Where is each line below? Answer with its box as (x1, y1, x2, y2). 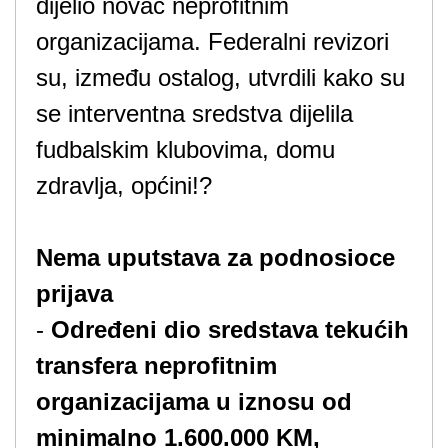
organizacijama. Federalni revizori (36, 28, 389, 55)
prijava (36, 280, 120, 307)
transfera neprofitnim (36, 352, 277, 379)
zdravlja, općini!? (36, 172, 212, 199)
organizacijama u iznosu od (36, 388, 352, 415)
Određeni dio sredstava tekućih (51, 316, 409, 343)
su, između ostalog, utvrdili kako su (36, 64, 405, 91)
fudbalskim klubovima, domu (36, 136, 335, 163)
